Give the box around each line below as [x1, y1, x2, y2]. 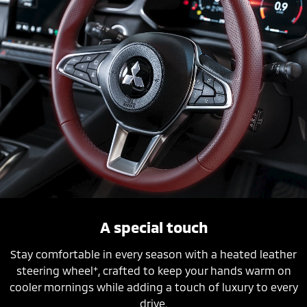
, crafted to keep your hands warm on [97, 264, 291, 278]
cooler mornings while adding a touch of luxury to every [9, 280, 298, 294]
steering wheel [16, 264, 93, 278]
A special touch [99, 218, 208, 236]
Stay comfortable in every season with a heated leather [10, 247, 297, 261]
